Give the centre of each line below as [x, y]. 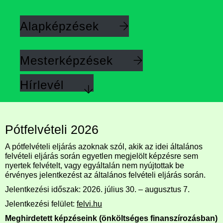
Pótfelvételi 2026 [52, 129]
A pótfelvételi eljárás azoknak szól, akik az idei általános [104, 146]
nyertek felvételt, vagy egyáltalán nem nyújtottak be [95, 165]
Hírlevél [42, 85]
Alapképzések [59, 26]
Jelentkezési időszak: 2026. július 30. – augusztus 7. [97, 189]
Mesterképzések [66, 60]
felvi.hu [89, 204]
